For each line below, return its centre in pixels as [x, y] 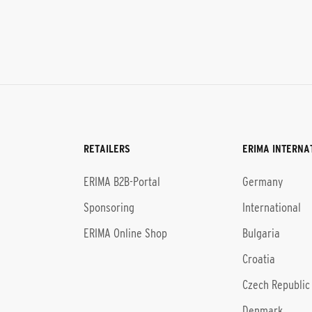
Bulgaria [261, 233]
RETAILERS [107, 148]
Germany [263, 182]
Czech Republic [276, 285]
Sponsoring [109, 208]
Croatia [259, 259]
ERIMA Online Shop [125, 233]
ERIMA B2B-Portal [122, 182]
